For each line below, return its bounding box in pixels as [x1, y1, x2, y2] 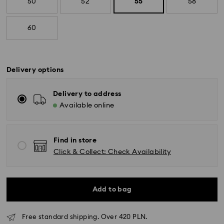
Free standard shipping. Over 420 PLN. [22, 214, 147, 221]
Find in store [53, 137, 97, 144]
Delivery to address [53, 90, 121, 98]
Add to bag [92, 186, 132, 193]
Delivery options [6, 66, 64, 74]
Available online [59, 102, 114, 109]
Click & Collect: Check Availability [53, 148, 171, 156]
